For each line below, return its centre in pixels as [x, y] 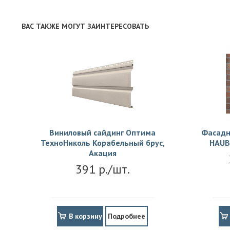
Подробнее [127, 216]
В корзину [85, 216]
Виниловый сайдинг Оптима [102, 133]
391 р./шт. [102, 169]
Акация [102, 153]
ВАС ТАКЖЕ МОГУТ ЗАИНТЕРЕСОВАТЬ [85, 26]
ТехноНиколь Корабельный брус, [102, 143]
